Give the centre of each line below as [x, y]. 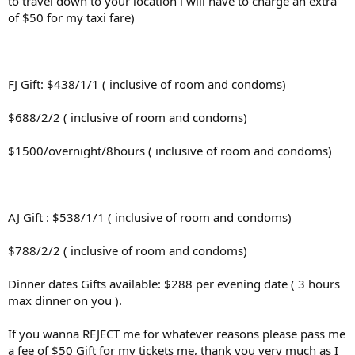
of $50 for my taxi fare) [71, 17]
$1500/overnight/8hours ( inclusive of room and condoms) [170, 150]
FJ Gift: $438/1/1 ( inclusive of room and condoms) [147, 84]
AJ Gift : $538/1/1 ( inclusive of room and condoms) [150, 217]
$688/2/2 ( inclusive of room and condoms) [128, 117]
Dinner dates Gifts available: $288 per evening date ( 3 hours [174, 283]
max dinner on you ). [65, 300]
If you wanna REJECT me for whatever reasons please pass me [177, 333]
